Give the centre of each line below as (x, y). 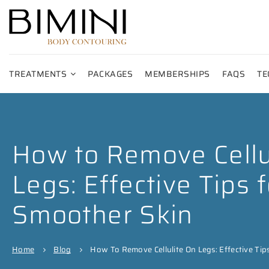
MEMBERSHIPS (177, 74)
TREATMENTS (39, 74)
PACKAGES (110, 74)
